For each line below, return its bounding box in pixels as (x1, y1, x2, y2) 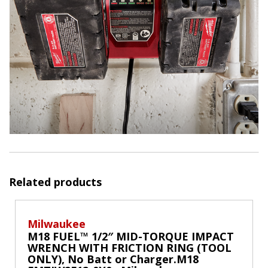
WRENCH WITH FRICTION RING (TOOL (28, 240, 232, 255)
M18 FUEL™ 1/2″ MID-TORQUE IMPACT (28, 229, 234, 244)
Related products (9, 175, 102, 190)
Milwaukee (28, 217, 86, 232)
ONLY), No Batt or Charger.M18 (28, 252, 199, 267)
